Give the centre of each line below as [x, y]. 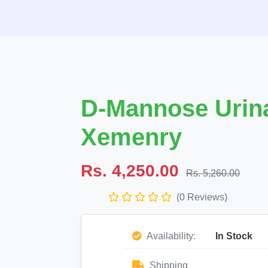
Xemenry [131, 137]
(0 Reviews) [202, 197]
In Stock [234, 236]
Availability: [170, 236]
